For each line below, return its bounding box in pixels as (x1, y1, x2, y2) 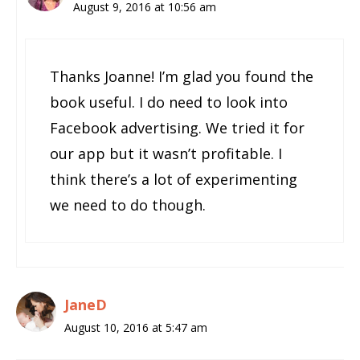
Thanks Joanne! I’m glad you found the (50, 66, 313, 86)
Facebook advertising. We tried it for (50, 117, 305, 137)
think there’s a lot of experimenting (50, 169, 297, 189)
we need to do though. (50, 194, 206, 215)
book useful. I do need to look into (50, 92, 288, 112)
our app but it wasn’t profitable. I (50, 143, 282, 163)
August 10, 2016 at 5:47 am (64, 319, 207, 335)
